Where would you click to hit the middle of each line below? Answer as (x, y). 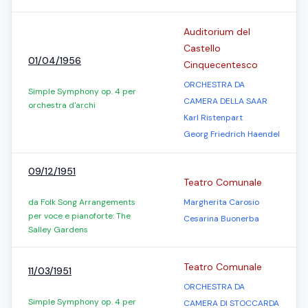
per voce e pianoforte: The (79, 216)
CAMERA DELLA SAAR (225, 101)
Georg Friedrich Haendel (232, 134)
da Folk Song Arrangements (82, 202)
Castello (202, 48)
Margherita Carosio (221, 202)
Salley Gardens (58, 230)
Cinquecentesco (221, 65)
